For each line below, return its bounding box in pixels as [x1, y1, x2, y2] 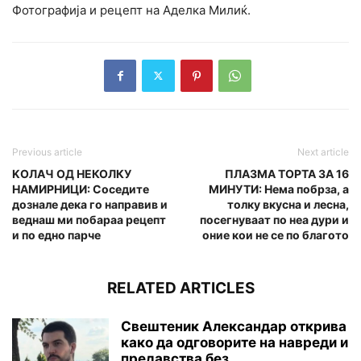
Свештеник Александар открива [121, 317, 346, 334]
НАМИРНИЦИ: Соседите [12, 181, 149, 196]
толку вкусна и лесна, [227, 197, 349, 211]
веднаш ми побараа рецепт [12, 212, 166, 226]
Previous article [12, 145, 82, 158]
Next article [297, 145, 349, 158]
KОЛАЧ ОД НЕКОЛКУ [12, 166, 131, 180]
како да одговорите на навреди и [121, 334, 348, 351]
